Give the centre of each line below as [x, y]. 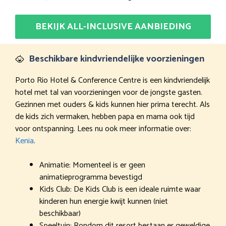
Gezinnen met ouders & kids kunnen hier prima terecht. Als [112, 104]
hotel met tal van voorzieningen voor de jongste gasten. [109, 92]
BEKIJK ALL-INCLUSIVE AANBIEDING [113, 26]
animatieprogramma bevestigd [91, 177]
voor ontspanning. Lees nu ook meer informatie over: [103, 129]
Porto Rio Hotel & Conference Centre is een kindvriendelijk [112, 80]
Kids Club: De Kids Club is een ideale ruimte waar [120, 189]
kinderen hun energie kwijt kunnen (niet [104, 201]
